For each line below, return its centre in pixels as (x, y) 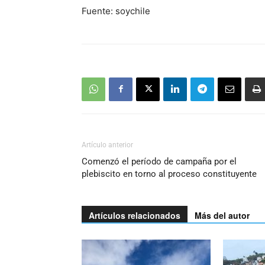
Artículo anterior (107, 145)
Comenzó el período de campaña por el (159, 161)
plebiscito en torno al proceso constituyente (169, 174)
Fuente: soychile (116, 11)
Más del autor (222, 215)
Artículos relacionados (135, 215)
